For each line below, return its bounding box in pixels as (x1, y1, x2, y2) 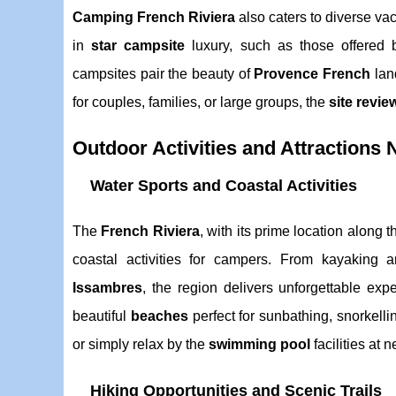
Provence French (254, 66, 371, 81)
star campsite (91, 38, 186, 53)
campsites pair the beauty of (72, 66, 255, 81)
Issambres (72, 280, 142, 295)
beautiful (72, 308, 131, 324)
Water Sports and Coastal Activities (90, 177, 357, 194)
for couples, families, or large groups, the (72, 95, 329, 110)
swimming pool (209, 337, 310, 352)
